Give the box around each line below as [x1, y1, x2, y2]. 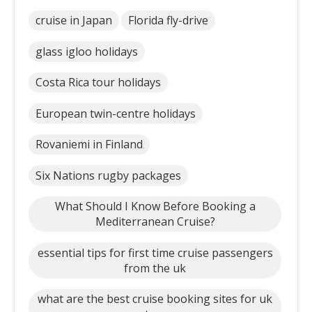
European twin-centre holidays [36, 105, 196, 121]
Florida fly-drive [128, 13, 208, 29]
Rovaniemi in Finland [36, 136, 143, 153]
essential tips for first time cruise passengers [37, 244, 273, 260]
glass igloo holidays [36, 43, 138, 59]
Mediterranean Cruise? [95, 214, 215, 230]
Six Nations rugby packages [36, 167, 181, 183]
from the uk [124, 260, 186, 276]
